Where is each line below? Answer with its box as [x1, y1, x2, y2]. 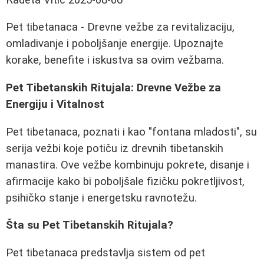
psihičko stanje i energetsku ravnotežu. [6, 191, 197, 204]
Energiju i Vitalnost [6, 98, 104, 111]
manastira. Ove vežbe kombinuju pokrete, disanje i [6, 158, 249, 171]
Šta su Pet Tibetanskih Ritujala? [6, 219, 173, 232]
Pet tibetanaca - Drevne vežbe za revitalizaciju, [6, 21, 235, 34]
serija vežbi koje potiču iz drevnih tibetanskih [6, 141, 223, 155]
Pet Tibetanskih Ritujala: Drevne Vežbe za [6, 81, 221, 95]
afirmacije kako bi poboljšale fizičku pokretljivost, [6, 174, 245, 188]
